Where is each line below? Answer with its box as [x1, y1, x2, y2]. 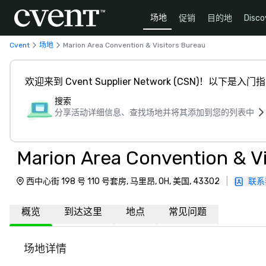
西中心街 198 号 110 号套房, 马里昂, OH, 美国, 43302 [26, 176, 220, 186]
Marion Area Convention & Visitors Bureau [63, 40, 205, 49]
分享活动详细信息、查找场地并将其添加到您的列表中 [55, 107, 254, 118]
